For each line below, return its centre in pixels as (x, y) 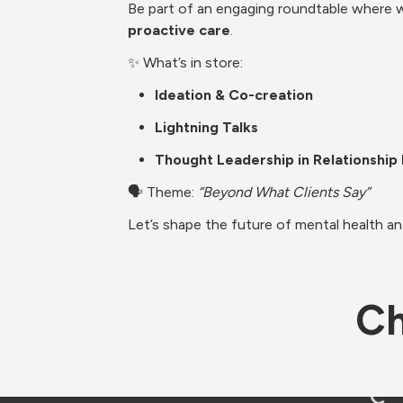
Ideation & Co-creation (234, 95)
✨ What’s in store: (185, 63)
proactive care (179, 30)
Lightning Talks (206, 127)
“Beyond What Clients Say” (284, 192)
